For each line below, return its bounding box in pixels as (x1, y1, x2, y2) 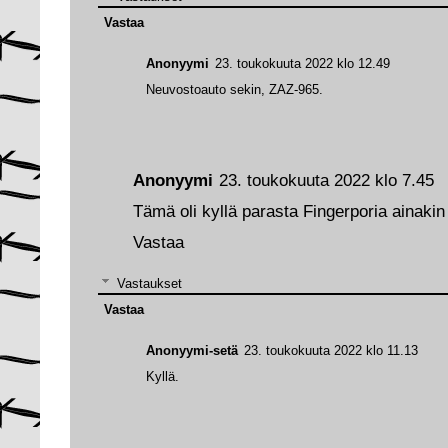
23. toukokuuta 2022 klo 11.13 (244, 342, 418, 358)
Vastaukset (116, 275, 182, 291)
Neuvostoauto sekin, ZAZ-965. (146, 81, 323, 97)
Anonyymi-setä (146, 342, 238, 358)
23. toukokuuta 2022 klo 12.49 (215, 55, 390, 71)
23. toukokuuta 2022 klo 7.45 (219, 171, 434, 191)
